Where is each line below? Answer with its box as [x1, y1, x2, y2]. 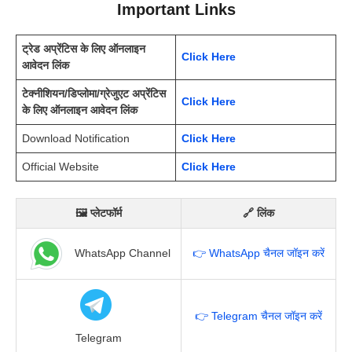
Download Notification [22, 131, 130, 145]
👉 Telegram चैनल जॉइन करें [195, 309, 322, 322]
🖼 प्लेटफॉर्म [75, 206, 122, 219]
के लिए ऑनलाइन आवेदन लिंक [22, 103, 137, 116]
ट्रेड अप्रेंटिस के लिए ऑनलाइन [22, 42, 145, 55]
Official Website [22, 159, 99, 173]
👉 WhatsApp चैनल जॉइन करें [192, 246, 324, 259]
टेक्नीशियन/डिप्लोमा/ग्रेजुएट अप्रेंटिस [22, 86, 166, 100]
